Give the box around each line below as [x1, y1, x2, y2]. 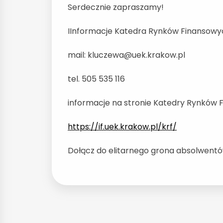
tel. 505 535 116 [68, 73, 125, 85]
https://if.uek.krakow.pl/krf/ [68, 120, 177, 132]
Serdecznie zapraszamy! [68, 1, 164, 13]
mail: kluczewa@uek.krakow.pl [68, 49, 185, 61]
